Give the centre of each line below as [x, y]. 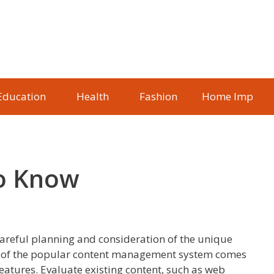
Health [93, 96]
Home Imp [228, 96]
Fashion [158, 96]
